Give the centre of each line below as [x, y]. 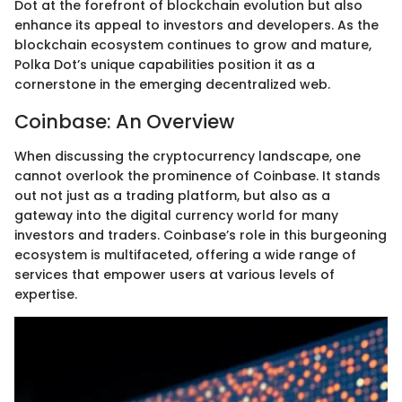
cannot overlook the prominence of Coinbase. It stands [197, 175]
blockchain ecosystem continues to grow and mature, [193, 45]
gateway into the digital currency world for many [176, 215]
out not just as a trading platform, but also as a [172, 195]
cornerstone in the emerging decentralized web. [172, 85]
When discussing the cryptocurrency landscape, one [188, 156]
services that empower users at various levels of [175, 274]
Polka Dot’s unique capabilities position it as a [165, 65]
